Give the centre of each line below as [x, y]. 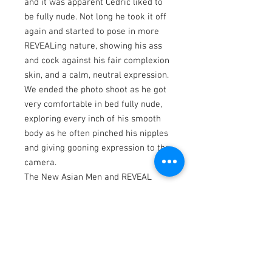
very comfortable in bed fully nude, [93, 105]
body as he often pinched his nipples [96, 134]
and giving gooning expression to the [97, 148]
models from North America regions [96, 221]
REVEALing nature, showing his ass [93, 46]
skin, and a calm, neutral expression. [97, 76]
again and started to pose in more [92, 32]
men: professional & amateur [82, 207]
